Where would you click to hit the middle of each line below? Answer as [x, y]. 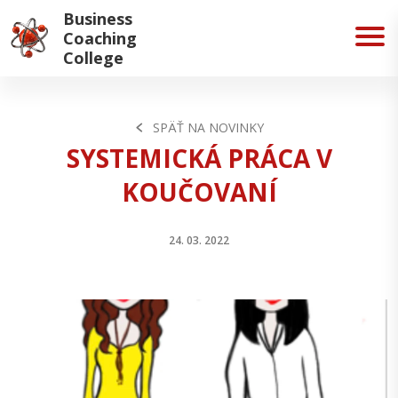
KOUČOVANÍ [199, 191]
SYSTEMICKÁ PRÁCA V [199, 158]
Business [98, 19]
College [93, 58]
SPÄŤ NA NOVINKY [208, 127]
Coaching [100, 38]
